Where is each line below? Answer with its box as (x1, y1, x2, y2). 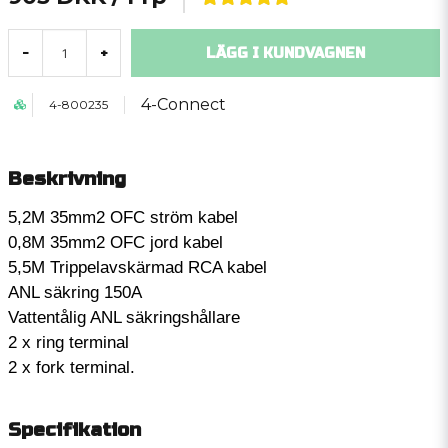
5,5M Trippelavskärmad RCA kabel (8, 258, 267, 277)
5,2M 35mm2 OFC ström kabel (8, 208, 238, 227)
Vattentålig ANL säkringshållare (8, 308, 240, 327)
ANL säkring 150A (8, 283, 142, 302)
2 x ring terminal (8, 333, 129, 352)
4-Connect (141, 95, 226, 114)
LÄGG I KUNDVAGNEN (206, 44, 365, 62)
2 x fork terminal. (8, 358, 135, 377)
